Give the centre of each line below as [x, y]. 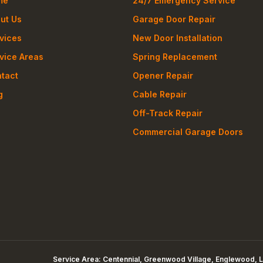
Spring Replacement [175, 57]
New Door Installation [178, 38]
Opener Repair [163, 76]
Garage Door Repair [174, 19]
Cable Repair [160, 95]
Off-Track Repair [168, 113]
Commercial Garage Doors [188, 132]
